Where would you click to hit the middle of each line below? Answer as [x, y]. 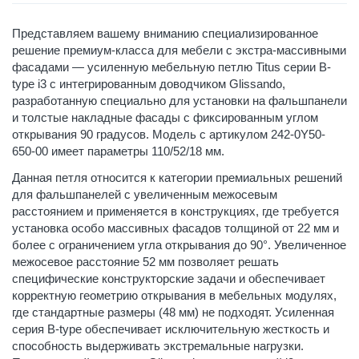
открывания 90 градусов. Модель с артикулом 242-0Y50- [169, 134]
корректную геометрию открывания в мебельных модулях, [174, 295]
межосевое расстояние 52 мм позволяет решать [145, 261]
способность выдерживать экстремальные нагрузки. [158, 345]
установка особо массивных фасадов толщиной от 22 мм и [175, 228]
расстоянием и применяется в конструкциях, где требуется [175, 211]
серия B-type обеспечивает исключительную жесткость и [171, 329]
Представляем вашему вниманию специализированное [165, 33]
